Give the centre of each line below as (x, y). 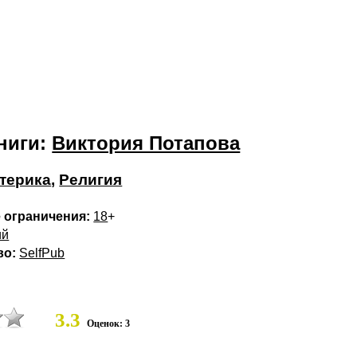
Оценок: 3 (109, 324)
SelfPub (42, 253)
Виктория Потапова (146, 143)
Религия (91, 180)
